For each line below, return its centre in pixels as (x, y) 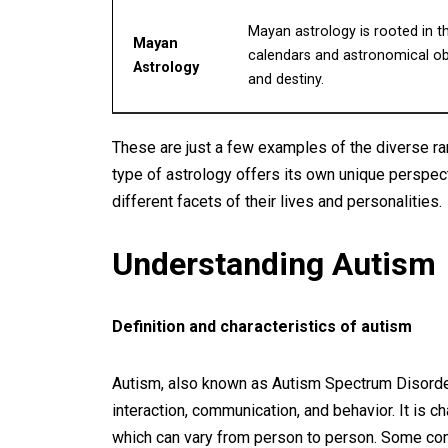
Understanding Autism (274, 264)
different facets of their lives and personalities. (277, 201)
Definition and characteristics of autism (262, 326)
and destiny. (286, 79)
